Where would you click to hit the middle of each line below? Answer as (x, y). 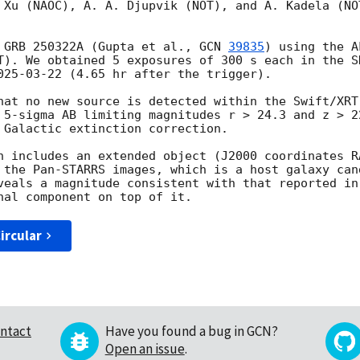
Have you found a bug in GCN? (191, 331)
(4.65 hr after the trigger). (167, 74)
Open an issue (145, 349)
